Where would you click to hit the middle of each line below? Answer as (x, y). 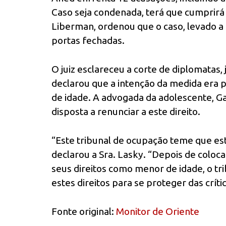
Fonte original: (84, 211)
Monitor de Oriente (158, 211)
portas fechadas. (88, 41)
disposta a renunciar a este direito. (126, 112)
